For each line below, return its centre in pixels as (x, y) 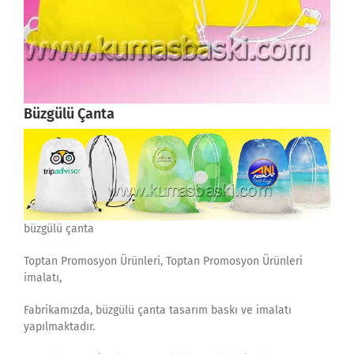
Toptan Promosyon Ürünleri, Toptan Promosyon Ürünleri (163, 262)
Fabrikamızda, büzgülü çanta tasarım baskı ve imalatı (158, 311)
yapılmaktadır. (59, 327)
